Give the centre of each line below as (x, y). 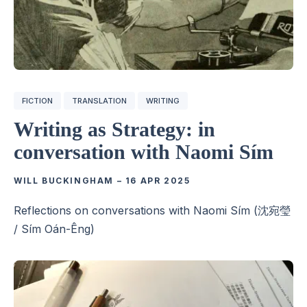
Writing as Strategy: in (114, 129)
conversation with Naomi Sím (144, 151)
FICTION (37, 100)
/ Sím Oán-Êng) (54, 229)
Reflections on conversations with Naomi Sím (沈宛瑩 (152, 210)
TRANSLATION (99, 100)
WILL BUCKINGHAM (64, 180)
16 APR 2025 (158, 180)
